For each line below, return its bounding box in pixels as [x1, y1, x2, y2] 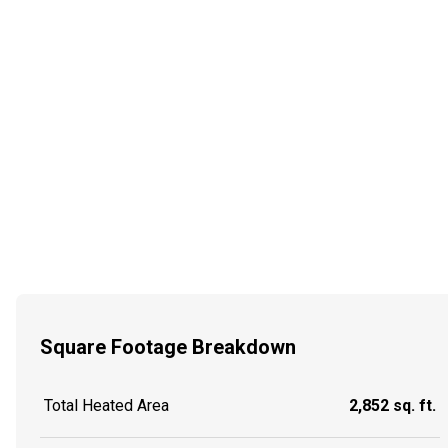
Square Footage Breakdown [40, 334, 296, 359]
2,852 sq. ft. [349, 396, 436, 416]
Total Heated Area [44, 396, 169, 416]
